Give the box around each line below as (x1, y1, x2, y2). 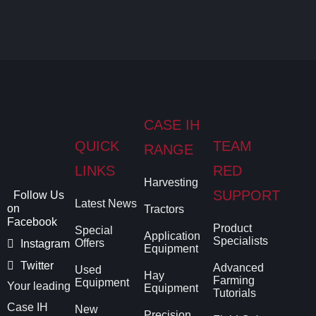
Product (212, 221, 252, 234)
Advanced (212, 261, 264, 274)
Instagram (18, 237, 70, 250)
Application (143, 229, 200, 242)
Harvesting (143, 176, 198, 188)
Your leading (7, 279, 71, 292)
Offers (74, 236, 104, 249)
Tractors (143, 202, 184, 215)
